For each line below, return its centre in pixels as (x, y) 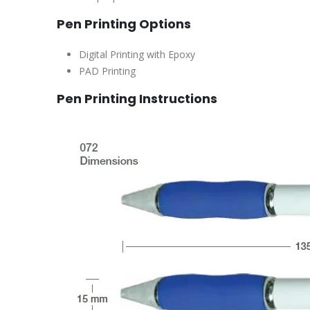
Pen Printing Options (124, 24)
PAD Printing (107, 71)
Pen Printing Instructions (137, 98)
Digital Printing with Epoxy (137, 54)
